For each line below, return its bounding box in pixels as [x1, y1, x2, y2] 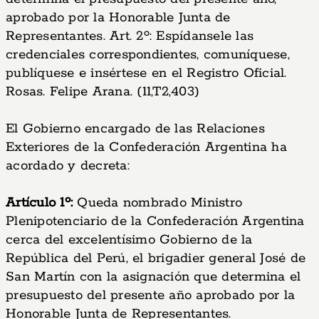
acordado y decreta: [6, 157, 130, 174]
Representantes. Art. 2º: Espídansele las [6, 28, 253, 45]
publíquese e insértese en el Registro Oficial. [6, 65, 287, 82]
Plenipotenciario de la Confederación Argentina [6, 213, 305, 230]
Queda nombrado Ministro [73, 194, 242, 211]
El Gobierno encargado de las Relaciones [6, 120, 265, 137]
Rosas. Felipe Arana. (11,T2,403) [6, 83, 199, 100]
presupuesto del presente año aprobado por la [6, 287, 295, 304]
